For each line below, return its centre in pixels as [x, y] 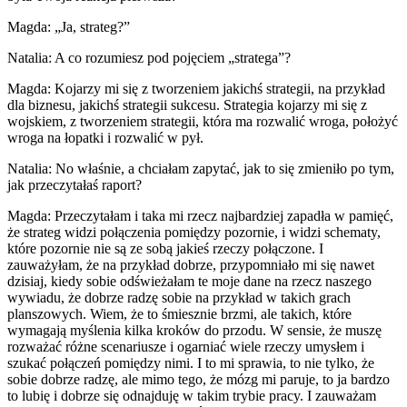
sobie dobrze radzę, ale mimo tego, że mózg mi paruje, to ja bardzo [199, 379]
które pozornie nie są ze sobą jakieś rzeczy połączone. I [165, 248]
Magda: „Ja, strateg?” [69, 26]
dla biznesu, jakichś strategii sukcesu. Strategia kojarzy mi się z [187, 104]
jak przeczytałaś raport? [74, 184]
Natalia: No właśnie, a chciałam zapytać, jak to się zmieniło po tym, [201, 168]
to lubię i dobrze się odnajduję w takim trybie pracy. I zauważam [192, 395]
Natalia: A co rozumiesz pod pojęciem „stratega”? [149, 57]
